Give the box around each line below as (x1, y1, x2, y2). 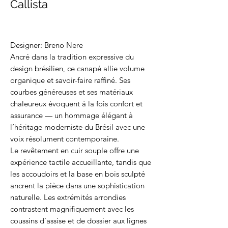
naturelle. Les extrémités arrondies (10, 192, 126, 202)
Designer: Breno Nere (10, 40, 83, 50)
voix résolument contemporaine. (10, 134, 119, 144)
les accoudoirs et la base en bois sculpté (10, 169, 145, 179)
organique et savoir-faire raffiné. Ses (10, 75, 130, 85)
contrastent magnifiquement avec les (10, 204, 134, 214)
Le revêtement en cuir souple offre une (10, 146, 139, 155)
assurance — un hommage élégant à (10, 110, 133, 120)
